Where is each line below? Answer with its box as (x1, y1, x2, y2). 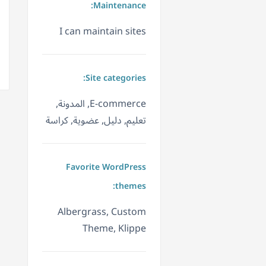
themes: (115, 178, 146, 195)
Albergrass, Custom (58, 202, 146, 223)
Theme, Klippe (83, 218, 146, 239)
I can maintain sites (59, 21, 146, 42)
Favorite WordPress (66, 159, 146, 176)
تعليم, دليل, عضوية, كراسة (46, 110, 146, 131)
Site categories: (85, 69, 146, 87)
